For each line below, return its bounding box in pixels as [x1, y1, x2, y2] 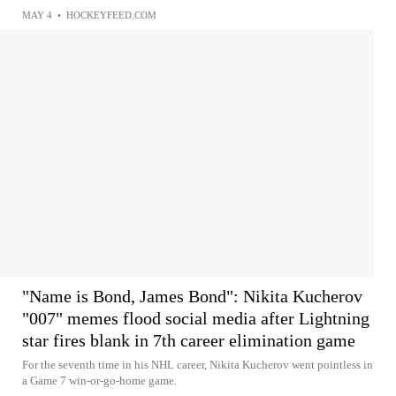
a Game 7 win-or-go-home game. [22, 374, 177, 387]
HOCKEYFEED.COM [66, 10, 156, 20]
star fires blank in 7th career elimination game [22, 331, 355, 350]
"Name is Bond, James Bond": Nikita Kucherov [22, 286, 362, 306]
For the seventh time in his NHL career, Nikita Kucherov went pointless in [22, 358, 373, 371]
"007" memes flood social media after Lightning [22, 308, 369, 328]
